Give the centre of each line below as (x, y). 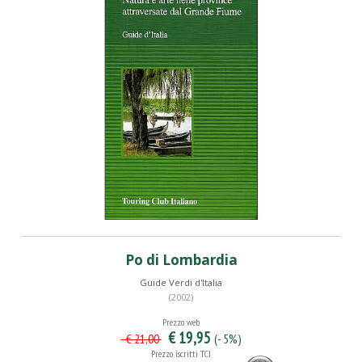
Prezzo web (181, 322)
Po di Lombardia (181, 260)
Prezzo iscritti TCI (181, 354)
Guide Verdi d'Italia (181, 282)
